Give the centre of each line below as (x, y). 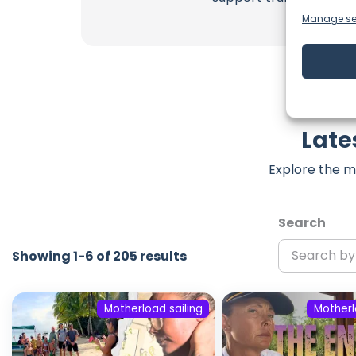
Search (302, 222)
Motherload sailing (153, 309)
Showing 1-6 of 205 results (99, 256)
